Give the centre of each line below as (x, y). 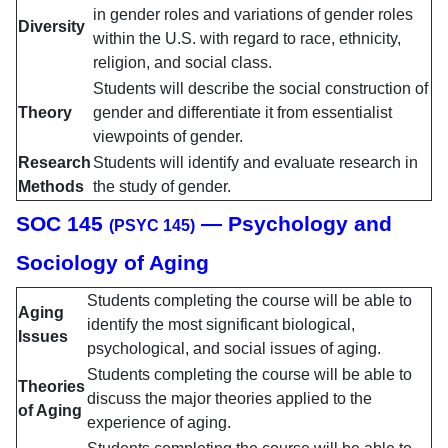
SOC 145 (62, 224)
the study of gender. (164, 187)
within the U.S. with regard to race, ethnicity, (247, 39)
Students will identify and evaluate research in (255, 163)
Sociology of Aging (121, 263)
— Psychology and (293, 224)
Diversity (51, 27)
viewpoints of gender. (168, 137)
